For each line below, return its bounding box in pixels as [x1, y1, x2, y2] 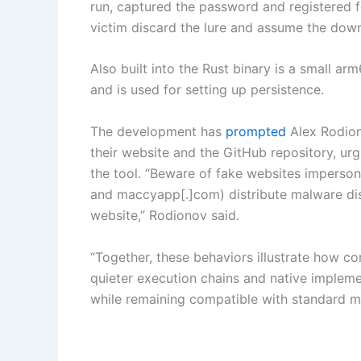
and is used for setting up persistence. [90, 81, 324, 98]
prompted [226, 123, 286, 139]
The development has [90, 123, 226, 139]
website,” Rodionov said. [90, 207, 239, 223]
